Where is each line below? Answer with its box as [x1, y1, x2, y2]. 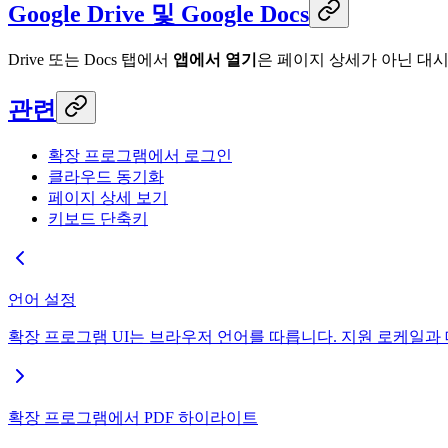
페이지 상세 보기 [48, 188, 168, 206]
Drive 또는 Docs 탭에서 [8, 51, 173, 69]
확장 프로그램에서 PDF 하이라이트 [8, 408, 258, 426]
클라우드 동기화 [48, 167, 164, 185]
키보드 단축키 [48, 209, 148, 227]
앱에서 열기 [173, 51, 257, 69]
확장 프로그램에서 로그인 [48, 146, 232, 164]
